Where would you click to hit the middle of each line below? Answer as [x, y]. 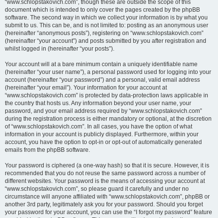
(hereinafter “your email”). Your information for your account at [86, 88]
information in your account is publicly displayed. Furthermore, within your [102, 134]
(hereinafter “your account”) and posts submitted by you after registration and [106, 41]
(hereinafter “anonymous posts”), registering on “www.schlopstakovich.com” [104, 33]
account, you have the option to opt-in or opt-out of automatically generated [103, 142]
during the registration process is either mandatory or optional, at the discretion [108, 119]
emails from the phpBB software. [47, 150]
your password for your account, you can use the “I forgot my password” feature [109, 212]
